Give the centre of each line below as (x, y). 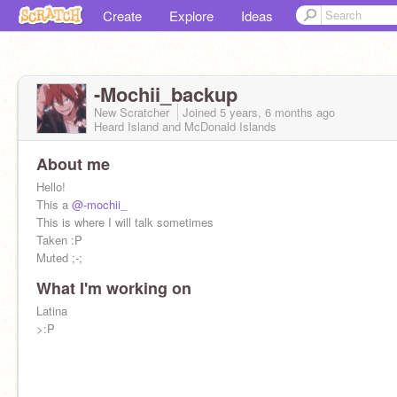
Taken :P (59, 240)
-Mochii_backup (166, 94)
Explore (191, 16)
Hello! (51, 187)
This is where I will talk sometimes (125, 222)
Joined (201, 112)
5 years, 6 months (266, 112)
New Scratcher (133, 112)
